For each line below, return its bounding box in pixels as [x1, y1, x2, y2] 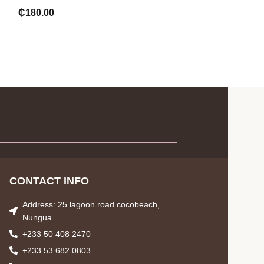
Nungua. [22, 213, 55, 222]
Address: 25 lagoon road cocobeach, [22, 200, 160, 209]
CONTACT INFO [9, 175, 89, 187]
